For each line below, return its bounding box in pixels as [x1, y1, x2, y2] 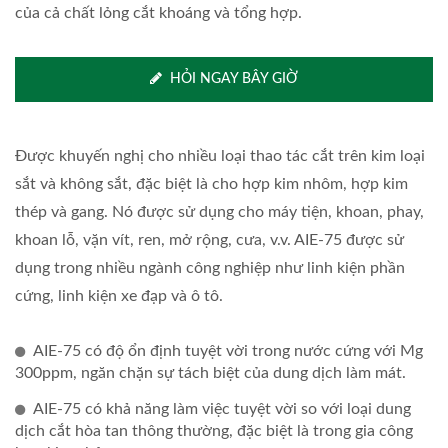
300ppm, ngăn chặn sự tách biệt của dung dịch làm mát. [15, 365, 406, 381]
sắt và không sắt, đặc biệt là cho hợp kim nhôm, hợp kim [15, 176, 408, 192]
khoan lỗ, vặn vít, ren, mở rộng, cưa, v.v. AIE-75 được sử [15, 232, 404, 248]
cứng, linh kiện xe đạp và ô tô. [15, 288, 223, 304]
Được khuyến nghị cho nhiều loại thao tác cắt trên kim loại [15, 148, 425, 164]
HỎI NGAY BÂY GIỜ [170, 72, 298, 86]
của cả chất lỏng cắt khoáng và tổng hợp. [15, 5, 302, 21]
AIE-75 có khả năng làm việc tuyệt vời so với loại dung [33, 401, 411, 417]
